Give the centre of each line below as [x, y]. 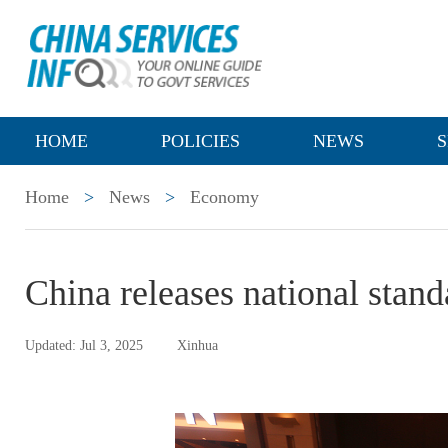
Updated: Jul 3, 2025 [84, 345]
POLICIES [200, 141]
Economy [224, 197]
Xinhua [197, 345]
